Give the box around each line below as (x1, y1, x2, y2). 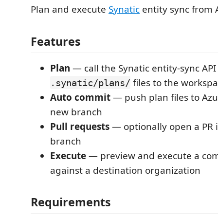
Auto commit (50, 91, 110, 104)
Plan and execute (31, 3, 109, 16)
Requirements (31, 194, 111, 210)
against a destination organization (50, 163, 200, 177)
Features (31, 33, 81, 49)
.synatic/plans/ (50, 77, 130, 88)
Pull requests (50, 120, 109, 133)
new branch (50, 105, 102, 118)
